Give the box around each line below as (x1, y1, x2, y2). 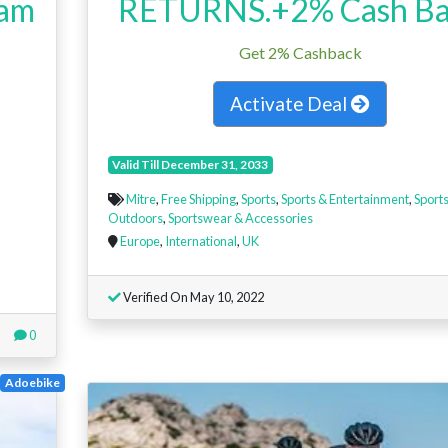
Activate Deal (230, 91, 352, 115)
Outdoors (107, 209, 163, 226)
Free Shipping (160, 190, 236, 207)
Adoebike (4, 374, 60, 390)
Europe (119, 232, 160, 249)
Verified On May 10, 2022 (120, 288, 264, 305)
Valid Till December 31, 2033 (112, 156, 269, 172)
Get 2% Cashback (238, 42, 362, 62)
